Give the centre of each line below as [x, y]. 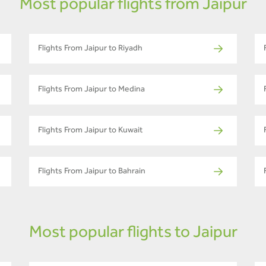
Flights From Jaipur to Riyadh [90, 50]
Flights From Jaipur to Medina [91, 91]
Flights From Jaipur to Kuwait [90, 132]
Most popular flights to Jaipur [133, 234]
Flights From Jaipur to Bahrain [92, 172]
